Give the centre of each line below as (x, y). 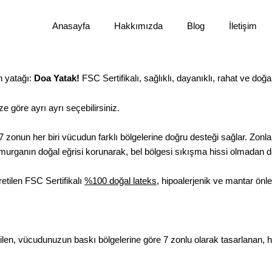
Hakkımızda (138, 26)
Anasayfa (71, 26)
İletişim (243, 26)
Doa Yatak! (57, 78)
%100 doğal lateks (121, 181)
